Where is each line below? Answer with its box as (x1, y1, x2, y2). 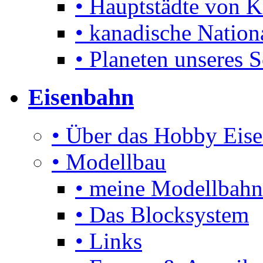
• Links (75, 228, 142, 254)
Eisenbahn (28, 83, 134, 110)
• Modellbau (52, 149, 166, 174)
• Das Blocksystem (75, 201, 249, 227)
